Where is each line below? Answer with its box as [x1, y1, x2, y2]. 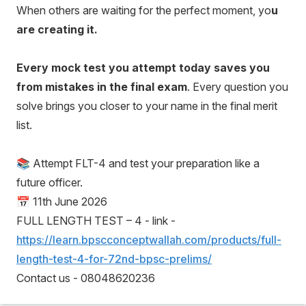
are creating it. [16, 23, 98, 36]
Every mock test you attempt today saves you [16, 61, 270, 74]
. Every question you [187, 80, 288, 94]
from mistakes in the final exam [16, 80, 187, 94]
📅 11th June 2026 [16, 195, 107, 208]
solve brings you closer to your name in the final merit [16, 99, 277, 113]
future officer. [16, 176, 83, 189]
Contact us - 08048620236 [16, 271, 155, 285]
